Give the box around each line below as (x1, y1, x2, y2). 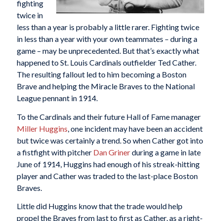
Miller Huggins (16, 123, 68, 133)
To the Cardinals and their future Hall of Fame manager (16, 111, 201, 121)
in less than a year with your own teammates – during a (16, 34, 197, 44)
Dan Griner (93, 147, 130, 157)
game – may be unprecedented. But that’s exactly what (16, 46, 199, 56)
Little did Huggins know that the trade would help (16, 201, 183, 211)
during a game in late (130, 147, 201, 157)
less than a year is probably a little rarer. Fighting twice (16, 22, 199, 32)
